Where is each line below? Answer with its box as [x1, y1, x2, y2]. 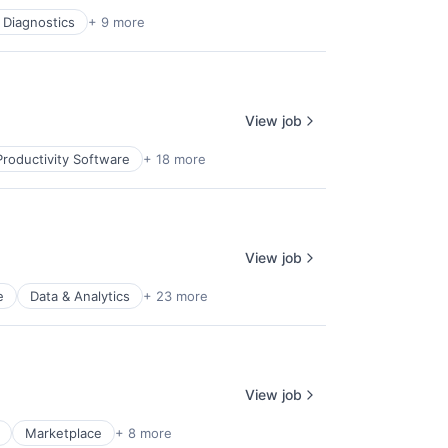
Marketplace [25, 425, 102, 442]
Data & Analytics [30, 288, 130, 305]
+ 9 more [88, 14, 145, 31]
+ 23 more [143, 288, 208, 305]
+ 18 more [143, 151, 206, 168]
